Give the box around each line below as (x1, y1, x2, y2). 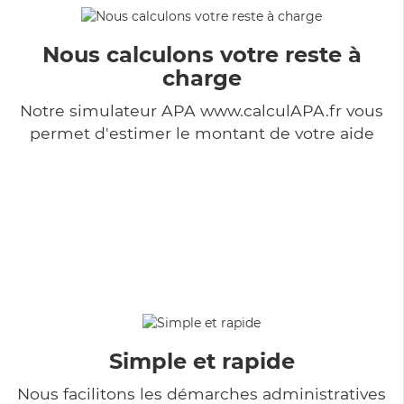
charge (161, 64, 242, 91)
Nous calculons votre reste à (41, 41, 362, 68)
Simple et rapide (108, 347, 295, 374)
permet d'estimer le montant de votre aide (29, 123, 374, 142)
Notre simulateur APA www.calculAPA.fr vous (20, 100, 383, 120)
